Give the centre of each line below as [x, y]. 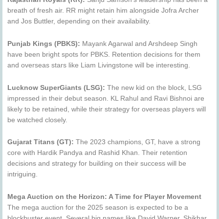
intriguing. [22, 175]
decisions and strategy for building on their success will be [97, 164]
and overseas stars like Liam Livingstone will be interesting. [99, 65]
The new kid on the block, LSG [153, 88]
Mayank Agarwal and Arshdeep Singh [139, 44]
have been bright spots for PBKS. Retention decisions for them [104, 54]
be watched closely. [37, 120]
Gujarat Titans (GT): [41, 142]
